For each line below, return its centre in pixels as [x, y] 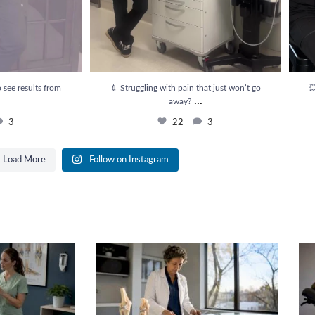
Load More [24, 160]
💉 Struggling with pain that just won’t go [185, 88]
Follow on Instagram [129, 160]
